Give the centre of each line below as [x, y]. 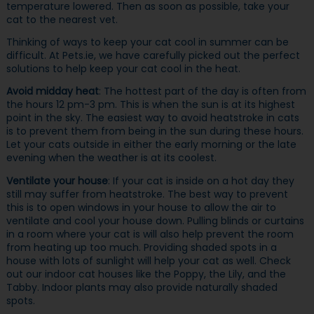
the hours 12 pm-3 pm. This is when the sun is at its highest [150, 105]
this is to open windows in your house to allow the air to [141, 207]
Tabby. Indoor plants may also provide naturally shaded [142, 287]
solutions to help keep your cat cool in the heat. [123, 69]
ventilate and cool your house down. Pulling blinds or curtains [155, 220]
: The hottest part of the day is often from [202, 91]
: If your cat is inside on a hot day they [201, 180]
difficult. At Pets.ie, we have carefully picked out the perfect [153, 56]
